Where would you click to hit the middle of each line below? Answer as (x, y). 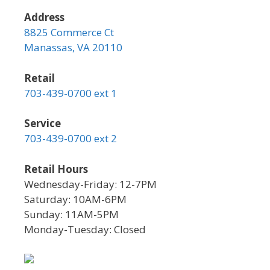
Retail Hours (56, 169)
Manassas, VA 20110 (73, 47)
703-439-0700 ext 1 (71, 93)
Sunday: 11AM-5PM (71, 214)
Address (44, 17)
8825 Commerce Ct (69, 32)
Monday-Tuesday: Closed (85, 229)
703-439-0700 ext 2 (71, 138)
